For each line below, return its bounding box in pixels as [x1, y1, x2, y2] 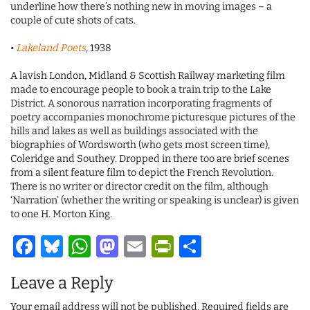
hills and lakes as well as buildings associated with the [10, 125, 258, 137]
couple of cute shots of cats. [10, 14, 136, 26]
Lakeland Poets [16, 42, 86, 54]
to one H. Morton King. [10, 208, 112, 220]
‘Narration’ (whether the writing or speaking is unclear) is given [10, 194, 299, 206]
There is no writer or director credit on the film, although [10, 180, 268, 192]
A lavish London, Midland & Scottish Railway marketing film [10, 69, 285, 82]
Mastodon [118, 232, 221, 259]
